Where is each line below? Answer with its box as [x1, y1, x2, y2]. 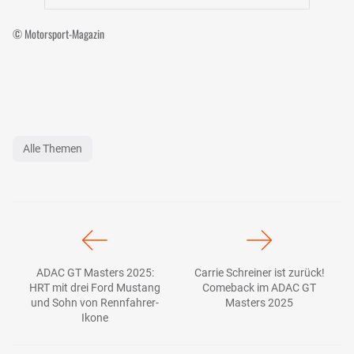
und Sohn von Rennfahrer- [31, 296, 159, 309]
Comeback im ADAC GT [202, 281, 316, 294]
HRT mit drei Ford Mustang [29, 281, 160, 294]
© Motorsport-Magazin [13, 24, 104, 42]
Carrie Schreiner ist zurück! [194, 265, 325, 279]
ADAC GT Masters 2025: [36, 265, 154, 279]
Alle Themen [23, 141, 82, 155]
